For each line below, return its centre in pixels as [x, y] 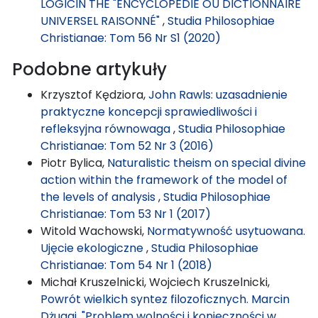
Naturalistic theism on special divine [207, 163]
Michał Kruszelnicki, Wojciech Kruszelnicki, [155, 282]
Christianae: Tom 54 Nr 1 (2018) [126, 265]
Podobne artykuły [89, 69]
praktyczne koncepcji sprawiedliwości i [149, 111]
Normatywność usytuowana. [226, 231]
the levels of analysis [99, 197]
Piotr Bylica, [74, 163]
